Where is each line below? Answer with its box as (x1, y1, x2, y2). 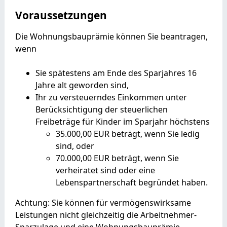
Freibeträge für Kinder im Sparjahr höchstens (35, 116, 210, 127)
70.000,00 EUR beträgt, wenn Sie (55, 152, 179, 164)
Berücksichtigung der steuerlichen (35, 103, 168, 115)
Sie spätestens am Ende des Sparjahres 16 (35, 67, 197, 79)
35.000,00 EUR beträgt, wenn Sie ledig (55, 128, 200, 139)
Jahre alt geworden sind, (35, 79, 129, 91)
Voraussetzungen (15, 8, 107, 22)
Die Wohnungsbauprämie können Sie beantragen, (15, 30, 208, 42)
